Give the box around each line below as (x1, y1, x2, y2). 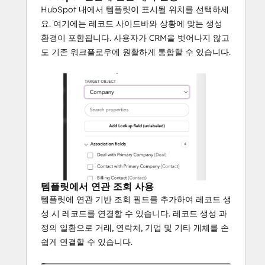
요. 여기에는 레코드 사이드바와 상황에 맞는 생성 (41, 18, 222, 29)
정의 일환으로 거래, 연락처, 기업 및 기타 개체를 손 (41, 222, 229, 233)
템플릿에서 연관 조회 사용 (41, 180, 154, 192)
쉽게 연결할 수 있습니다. (41, 236, 132, 247)
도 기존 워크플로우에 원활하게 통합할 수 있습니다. (41, 46, 231, 57)
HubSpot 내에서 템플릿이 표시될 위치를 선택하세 (41, 4, 229, 15)
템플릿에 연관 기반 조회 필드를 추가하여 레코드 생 (41, 193, 231, 205)
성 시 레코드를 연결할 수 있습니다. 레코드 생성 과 (41, 208, 227, 219)
